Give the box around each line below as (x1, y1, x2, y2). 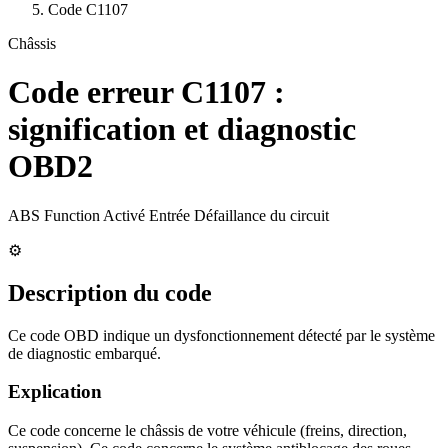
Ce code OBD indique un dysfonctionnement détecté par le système (8, 326, 435, 344)
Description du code (8, 279, 212, 306)
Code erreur (8, 74, 181, 111)
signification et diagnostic (8, 111, 356, 148)
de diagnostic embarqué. (8, 344, 161, 362)
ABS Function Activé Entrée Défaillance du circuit (8, 206, 329, 224)
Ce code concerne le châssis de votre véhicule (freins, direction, (8, 422, 407, 440)
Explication (8, 381, 102, 403)
